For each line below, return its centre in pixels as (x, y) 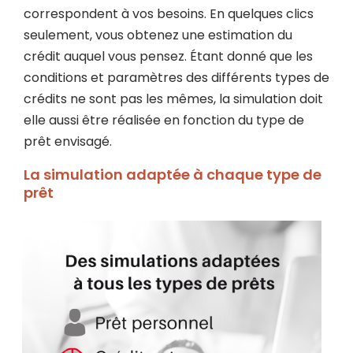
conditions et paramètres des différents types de (176, 78)
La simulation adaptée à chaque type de (173, 175)
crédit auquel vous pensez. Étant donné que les (168, 56)
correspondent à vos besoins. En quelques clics (169, 14)
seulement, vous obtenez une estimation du (158, 35)
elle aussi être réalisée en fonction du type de (164, 120)
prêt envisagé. (69, 141)
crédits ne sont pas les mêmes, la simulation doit (173, 99)
